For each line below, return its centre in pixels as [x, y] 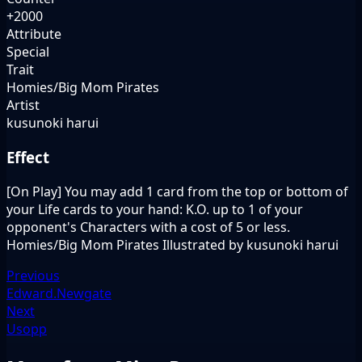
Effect [28, 157]
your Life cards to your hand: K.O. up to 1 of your [155, 209]
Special [28, 52]
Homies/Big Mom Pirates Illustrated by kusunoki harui [173, 244]
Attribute [34, 34]
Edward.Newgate [59, 293]
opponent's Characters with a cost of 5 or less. [148, 227]
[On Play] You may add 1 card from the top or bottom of [177, 191]
